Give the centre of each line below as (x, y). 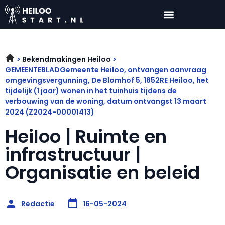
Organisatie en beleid (102, 173)
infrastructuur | (73, 155)
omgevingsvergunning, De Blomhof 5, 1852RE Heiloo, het (107, 81)
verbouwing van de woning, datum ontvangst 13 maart (106, 102)
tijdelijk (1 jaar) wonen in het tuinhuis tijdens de (91, 91)
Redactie (38, 204)
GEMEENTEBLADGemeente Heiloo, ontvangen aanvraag (106, 70)
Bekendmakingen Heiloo (67, 60)
